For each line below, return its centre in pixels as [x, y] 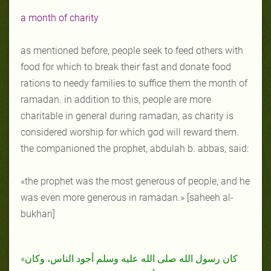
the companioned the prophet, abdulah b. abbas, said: [135, 148]
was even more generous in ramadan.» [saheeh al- [127, 197]
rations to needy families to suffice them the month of [134, 83]
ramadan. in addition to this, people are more [116, 99]
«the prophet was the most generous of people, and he [135, 181]
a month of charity [60, 18]
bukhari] [38, 214]
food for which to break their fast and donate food [126, 67]
